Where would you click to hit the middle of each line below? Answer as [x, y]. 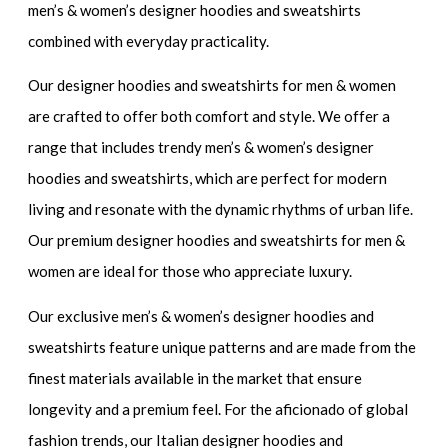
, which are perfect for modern [288, 178]
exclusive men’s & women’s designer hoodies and [216, 315]
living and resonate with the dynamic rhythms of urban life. [221, 209]
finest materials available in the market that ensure [195, 377]
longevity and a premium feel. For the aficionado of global [218, 408]
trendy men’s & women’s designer [266, 147]
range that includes [93, 147]
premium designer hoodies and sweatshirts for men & [231, 240]
